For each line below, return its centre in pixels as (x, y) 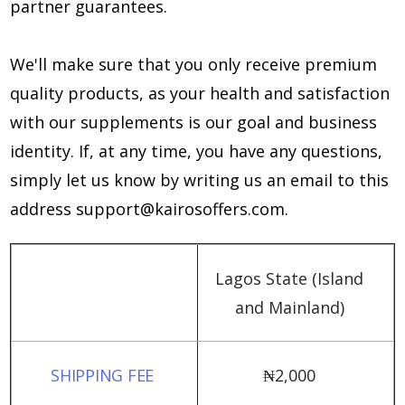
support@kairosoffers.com (180, 209)
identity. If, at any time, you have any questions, (196, 151)
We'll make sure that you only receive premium (193, 64)
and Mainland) (289, 307)
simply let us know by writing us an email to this (199, 180)
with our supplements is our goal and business (193, 122)
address (43, 209)
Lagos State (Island (289, 278)
